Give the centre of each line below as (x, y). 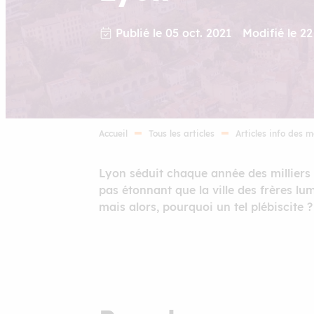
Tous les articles (182, 133)
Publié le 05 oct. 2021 (173, 33)
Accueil (113, 133)
